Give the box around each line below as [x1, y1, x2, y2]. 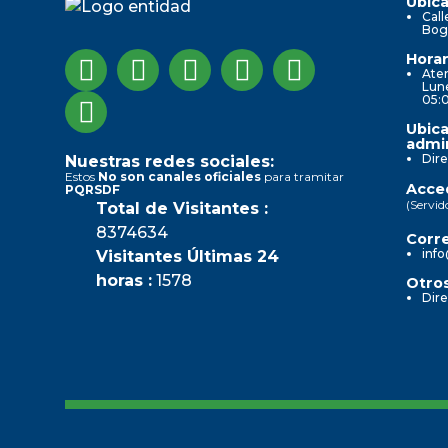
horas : [96, 270, 152, 290]
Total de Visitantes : [96, 198, 268, 218]
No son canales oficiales [98, 168, 261, 184]
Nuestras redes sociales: [65, 151, 274, 171]
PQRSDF [65, 181, 120, 197]
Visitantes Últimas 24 [96, 246, 279, 266]
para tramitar [261, 168, 344, 184]
